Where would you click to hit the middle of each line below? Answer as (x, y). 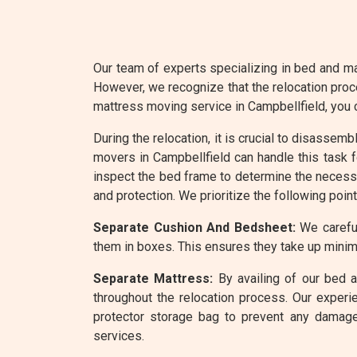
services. (119, 336)
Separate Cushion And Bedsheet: (194, 228)
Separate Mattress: (153, 279)
